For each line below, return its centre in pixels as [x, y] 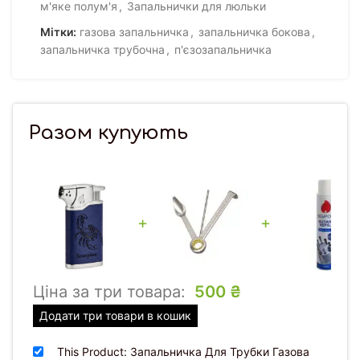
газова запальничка [134, 31]
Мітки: [58, 31]
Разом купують [108, 133]
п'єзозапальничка [223, 49]
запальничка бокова [254, 31]
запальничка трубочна [102, 49]
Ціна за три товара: [112, 291]
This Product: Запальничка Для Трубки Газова [183, 351]
